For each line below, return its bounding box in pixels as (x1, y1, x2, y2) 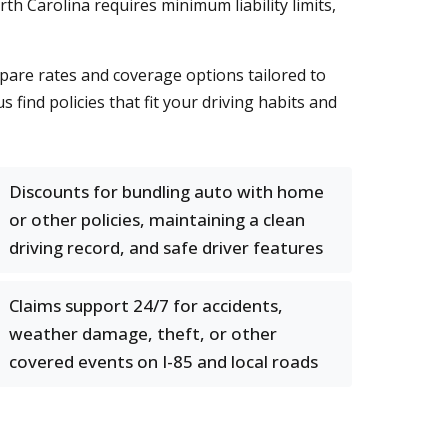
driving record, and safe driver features (9, 236, 323, 259)
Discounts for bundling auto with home (9, 180, 324, 203)
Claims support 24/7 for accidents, (9, 294, 283, 317)
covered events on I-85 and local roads (9, 350, 318, 373)
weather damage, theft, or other (9, 322, 277, 345)
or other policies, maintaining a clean (9, 208, 305, 231)
